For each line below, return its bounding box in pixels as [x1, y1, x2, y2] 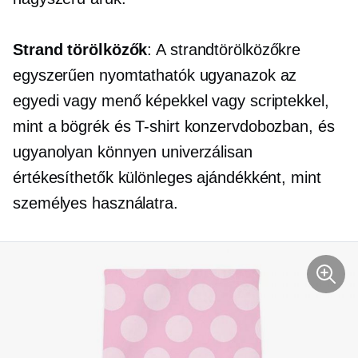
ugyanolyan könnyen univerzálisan [13, 143, 253, 161]
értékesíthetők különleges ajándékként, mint [13, 169, 321, 187]
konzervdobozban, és [179, 117, 335, 136]
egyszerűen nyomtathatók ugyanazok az [13, 66, 297, 85]
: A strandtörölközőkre [147, 41, 301, 59]
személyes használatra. [13, 194, 178, 213]
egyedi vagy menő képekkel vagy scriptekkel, [13, 92, 329, 110]
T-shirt [135, 117, 180, 136]
